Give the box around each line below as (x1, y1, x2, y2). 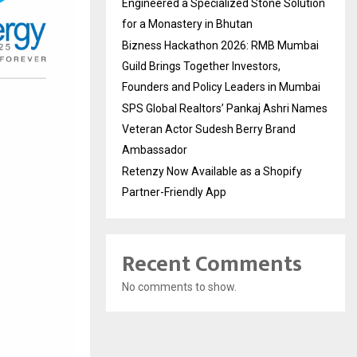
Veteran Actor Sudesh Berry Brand (122, 123, 296, 136)
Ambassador (122, 143, 187, 157)
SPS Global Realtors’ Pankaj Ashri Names (122, 102, 328, 116)
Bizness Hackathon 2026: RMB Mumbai (122, 39, 319, 53)
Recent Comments (122, 245, 302, 284)
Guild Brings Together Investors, (122, 60, 280, 73)
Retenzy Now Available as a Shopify (122, 165, 302, 178)
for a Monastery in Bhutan (122, 18, 253, 31)
